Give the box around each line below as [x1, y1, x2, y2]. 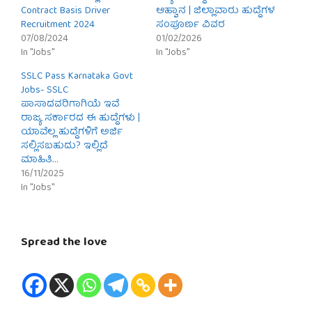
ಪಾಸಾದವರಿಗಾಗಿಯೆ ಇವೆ [21, 96, 119, 114]
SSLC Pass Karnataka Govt [21, 68, 133, 86]
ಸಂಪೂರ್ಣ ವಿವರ [156, 17, 225, 34]
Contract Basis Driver [21, 3, 110, 20]
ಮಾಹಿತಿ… [21, 152, 58, 169]
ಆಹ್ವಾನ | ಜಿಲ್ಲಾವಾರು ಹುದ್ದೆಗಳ [156, 3, 274, 20]
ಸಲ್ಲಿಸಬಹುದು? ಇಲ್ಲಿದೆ [21, 138, 108, 155]
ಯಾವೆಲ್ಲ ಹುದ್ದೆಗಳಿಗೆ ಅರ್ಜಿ [21, 124, 123, 141]
